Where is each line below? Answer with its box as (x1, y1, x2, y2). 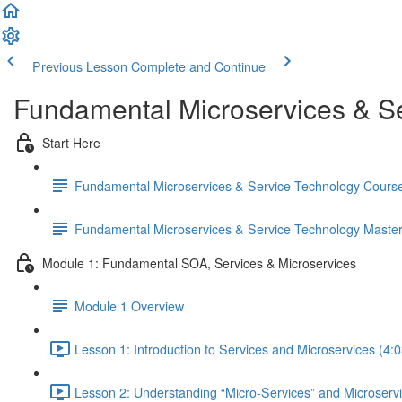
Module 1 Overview (74, 296, 184, 315)
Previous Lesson (32, 57, 127, 75)
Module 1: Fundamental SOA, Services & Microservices (42, 253, 356, 272)
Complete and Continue (131, 57, 266, 75)
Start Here (42, 133, 100, 152)
